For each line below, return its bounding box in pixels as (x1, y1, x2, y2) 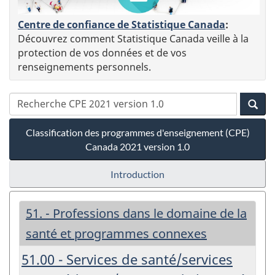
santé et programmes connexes (26, 225, 207, 242)
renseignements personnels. (18, 60, 151, 74)
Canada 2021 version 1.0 (85, 140, 190, 152)
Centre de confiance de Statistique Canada (18, 17, 225, 31)
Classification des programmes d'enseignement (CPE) (25, 126, 250, 138)
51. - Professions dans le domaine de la (26, 204, 247, 222)
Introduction (110, 168, 165, 180)
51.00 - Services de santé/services (21, 249, 233, 268)
